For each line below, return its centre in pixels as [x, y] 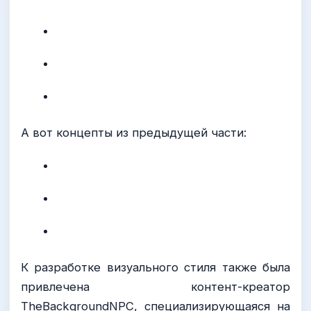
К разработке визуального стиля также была [155, 268]
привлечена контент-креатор [155, 287]
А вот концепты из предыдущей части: [134, 132]
